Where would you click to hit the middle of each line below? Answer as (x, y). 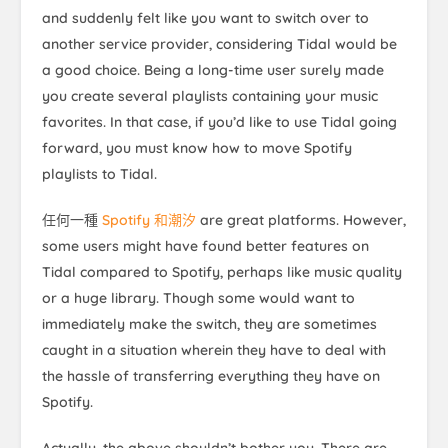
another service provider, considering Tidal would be (219, 43)
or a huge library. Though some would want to (198, 297)
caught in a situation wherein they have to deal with (214, 349)
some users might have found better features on (205, 245)
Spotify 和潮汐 (149, 219)
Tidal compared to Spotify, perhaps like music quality (222, 271)
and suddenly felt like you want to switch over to (205, 17)
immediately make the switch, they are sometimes (209, 323)
